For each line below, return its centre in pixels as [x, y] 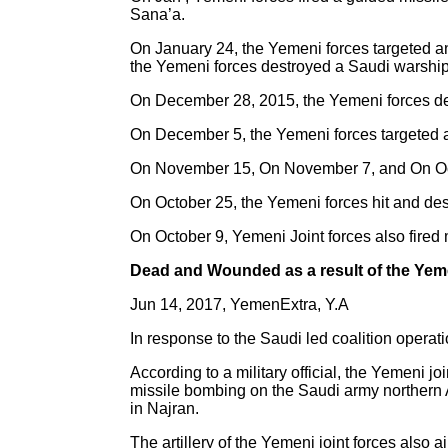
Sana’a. [157, 14]
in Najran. [164, 408]
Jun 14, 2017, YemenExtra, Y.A [239, 304]
